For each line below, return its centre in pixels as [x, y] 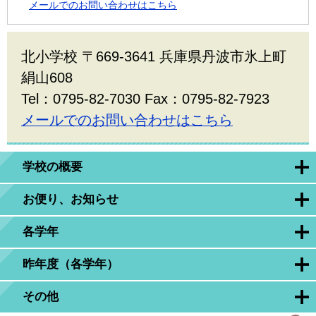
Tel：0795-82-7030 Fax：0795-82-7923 [145, 98]
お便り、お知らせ [71, 199]
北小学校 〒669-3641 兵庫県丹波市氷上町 [154, 56]
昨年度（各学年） [71, 264]
